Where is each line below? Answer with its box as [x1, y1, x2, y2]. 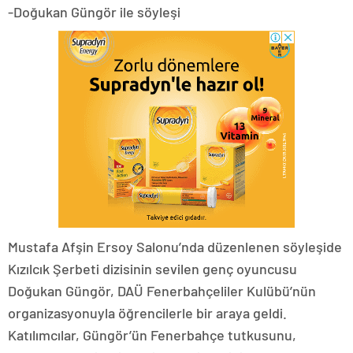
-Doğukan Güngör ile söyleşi [8, 3, 180, 21]
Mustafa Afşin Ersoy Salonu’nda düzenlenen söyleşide [8, 238, 342, 256]
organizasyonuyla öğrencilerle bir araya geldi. [8, 304, 287, 322]
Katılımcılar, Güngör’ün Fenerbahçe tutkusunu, [8, 326, 296, 344]
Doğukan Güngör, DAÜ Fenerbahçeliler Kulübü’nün [8, 282, 316, 300]
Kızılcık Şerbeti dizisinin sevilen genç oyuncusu [8, 260, 297, 278]
